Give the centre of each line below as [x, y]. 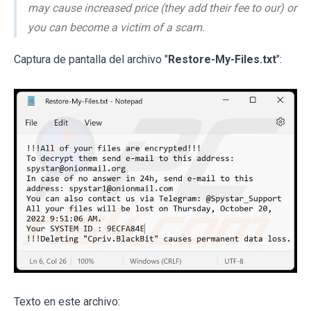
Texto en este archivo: [67, 302]
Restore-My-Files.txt [222, 60]
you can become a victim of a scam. [116, 28]
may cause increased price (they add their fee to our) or [162, 8]
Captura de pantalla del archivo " [91, 60]
